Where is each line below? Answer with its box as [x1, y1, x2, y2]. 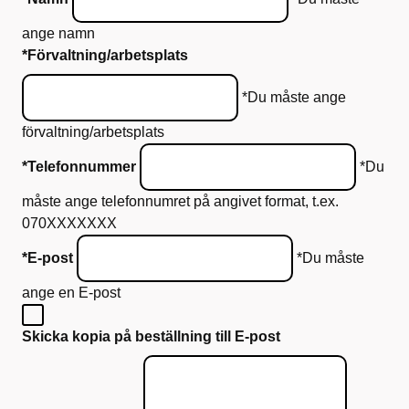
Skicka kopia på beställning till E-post [22, 329, 280, 344]
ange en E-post [22, 285, 121, 300]
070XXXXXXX [22, 215, 117, 231]
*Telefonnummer [22, 159, 136, 174]
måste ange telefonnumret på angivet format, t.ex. [22, 194, 339, 209]
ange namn [22, 26, 95, 41]
